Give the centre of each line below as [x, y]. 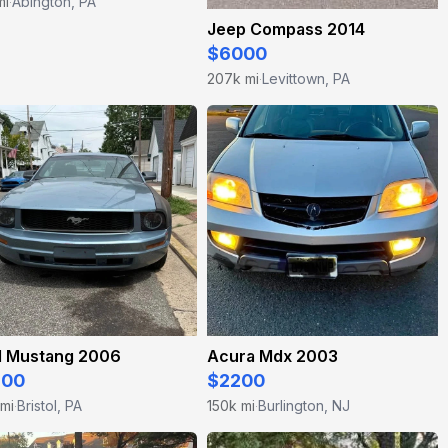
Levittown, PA [306, 78]
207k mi [233, 78]
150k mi [231, 405]
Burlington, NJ [304, 405]
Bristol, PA [49, 405]
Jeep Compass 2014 [286, 29]
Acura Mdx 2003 [272, 356]
